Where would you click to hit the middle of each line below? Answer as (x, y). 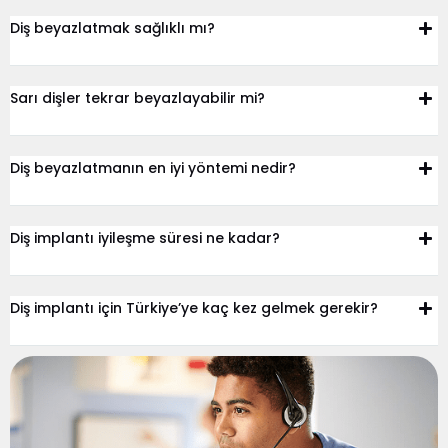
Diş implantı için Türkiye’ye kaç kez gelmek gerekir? (194, 308)
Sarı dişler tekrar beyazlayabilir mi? (137, 98)
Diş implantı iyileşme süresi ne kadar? (145, 238)
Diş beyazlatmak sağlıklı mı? (112, 28)
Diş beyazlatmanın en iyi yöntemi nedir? (153, 168)
